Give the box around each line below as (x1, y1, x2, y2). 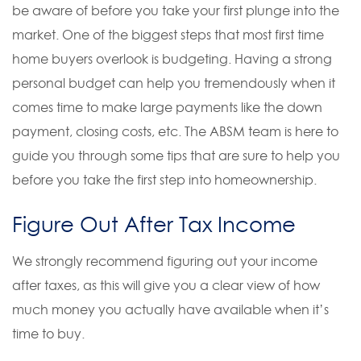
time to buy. (12, 325, 88, 342)
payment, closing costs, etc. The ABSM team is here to (12, 122, 338, 139)
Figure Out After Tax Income (12, 211, 296, 237)
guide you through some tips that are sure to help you (12, 147, 340, 164)
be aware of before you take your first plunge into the (12, 2, 339, 19)
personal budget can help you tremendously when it (12, 74, 335, 91)
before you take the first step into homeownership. (12, 171, 317, 188)
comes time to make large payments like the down (12, 98, 322, 115)
